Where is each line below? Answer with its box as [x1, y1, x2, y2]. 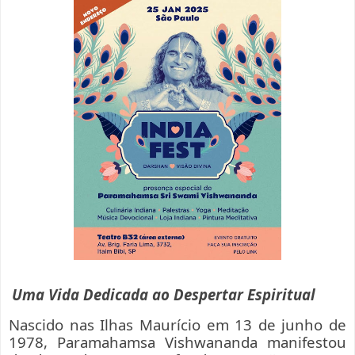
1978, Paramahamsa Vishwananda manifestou [9, 331, 346, 352]
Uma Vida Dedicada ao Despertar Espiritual [12, 284, 315, 305]
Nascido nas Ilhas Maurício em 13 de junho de [9, 314, 346, 334]
